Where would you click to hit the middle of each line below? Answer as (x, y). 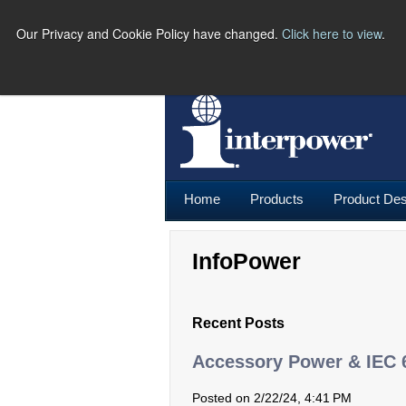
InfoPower (246, 261)
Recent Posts (238, 323)
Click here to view (332, 34)
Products (277, 198)
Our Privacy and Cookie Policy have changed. (149, 34)
